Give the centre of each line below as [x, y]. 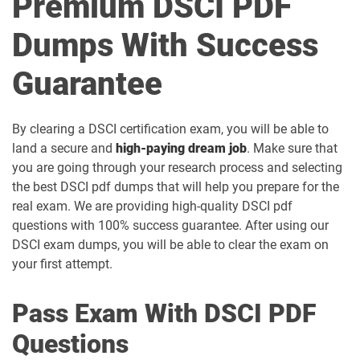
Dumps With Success [165, 45]
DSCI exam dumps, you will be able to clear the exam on [170, 245]
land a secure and [64, 148]
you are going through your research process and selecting [177, 168]
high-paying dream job [181, 148]
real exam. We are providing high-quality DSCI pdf [152, 206]
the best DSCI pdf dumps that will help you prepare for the [176, 187]
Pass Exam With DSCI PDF [164, 313]
